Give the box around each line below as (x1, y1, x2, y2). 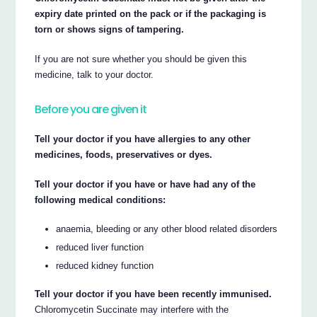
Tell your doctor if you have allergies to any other (35, 134, 251, 145)
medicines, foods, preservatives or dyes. (35, 149, 213, 161)
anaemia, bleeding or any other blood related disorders (56, 223, 278, 234)
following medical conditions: (35, 195, 166, 206)
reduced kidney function (56, 260, 154, 271)
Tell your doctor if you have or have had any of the (35, 179, 256, 190)
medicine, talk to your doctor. (35, 69, 154, 81)
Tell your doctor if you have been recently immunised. (35, 289, 272, 300)
